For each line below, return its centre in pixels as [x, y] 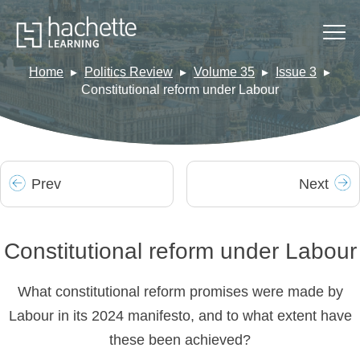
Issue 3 [296, 72]
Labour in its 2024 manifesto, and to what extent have [180, 316]
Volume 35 [224, 72]
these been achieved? [180, 340]
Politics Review [129, 72]
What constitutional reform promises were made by [180, 292]
